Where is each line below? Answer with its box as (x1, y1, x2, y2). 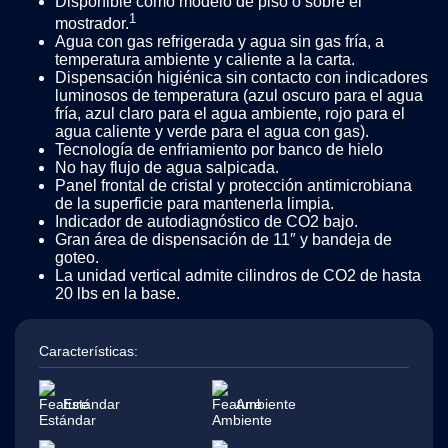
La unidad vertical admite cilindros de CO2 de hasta (55, 267, 421, 285)
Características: (39, 343, 138, 360)
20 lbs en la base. (55, 285, 180, 303)
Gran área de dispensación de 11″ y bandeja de (55, 231, 392, 249)
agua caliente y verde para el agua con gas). (55, 123, 369, 141)
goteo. (55, 249, 99, 267)
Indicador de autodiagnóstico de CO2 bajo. (55, 213, 358, 231)
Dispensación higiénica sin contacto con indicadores (55, 69, 428, 87)
